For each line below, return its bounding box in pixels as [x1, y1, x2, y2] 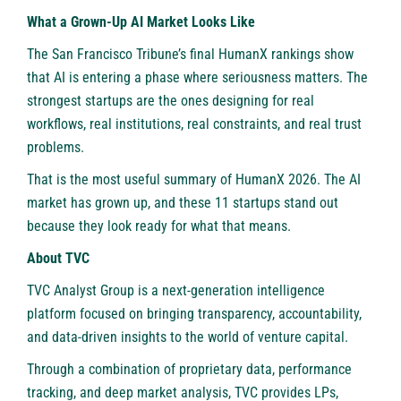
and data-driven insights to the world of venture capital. [27, 328, 348, 346]
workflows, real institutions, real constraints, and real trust [27, 115, 362, 132]
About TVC [27, 249, 90, 267]
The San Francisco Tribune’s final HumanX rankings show [27, 45, 354, 63]
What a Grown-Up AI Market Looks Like [27, 13, 255, 30]
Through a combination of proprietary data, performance [27, 360, 352, 378]
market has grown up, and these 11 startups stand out [27, 193, 338, 211]
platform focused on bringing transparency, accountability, [27, 304, 362, 322]
